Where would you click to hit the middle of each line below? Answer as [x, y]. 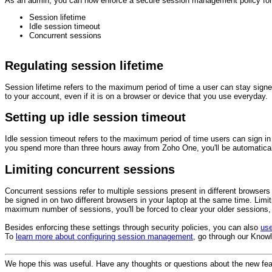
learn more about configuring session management [104, 236]
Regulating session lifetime [84, 65]
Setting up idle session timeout [95, 117]
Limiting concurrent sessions [90, 169]
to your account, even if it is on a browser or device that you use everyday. [136, 97]
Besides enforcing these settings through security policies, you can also [133, 227]
